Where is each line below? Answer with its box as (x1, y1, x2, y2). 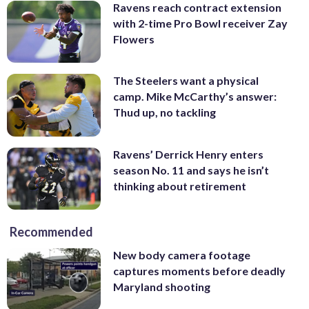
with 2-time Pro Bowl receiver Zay (113, 16, 288, 30)
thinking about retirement (113, 179, 246, 192)
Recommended (10, 224, 93, 240)
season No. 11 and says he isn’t (113, 163, 269, 177)
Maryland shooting (113, 280, 210, 294)
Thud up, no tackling (113, 106, 216, 119)
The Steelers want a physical (113, 74, 259, 88)
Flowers (113, 32, 154, 46)
